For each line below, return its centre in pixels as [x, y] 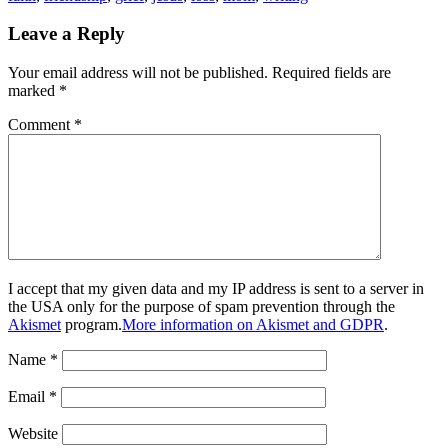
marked [33, 91]
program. [91, 325]
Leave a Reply [66, 34]
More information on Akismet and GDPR [253, 325]
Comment [41, 125]
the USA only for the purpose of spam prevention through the [201, 307]
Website [33, 434]
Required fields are [331, 73]
